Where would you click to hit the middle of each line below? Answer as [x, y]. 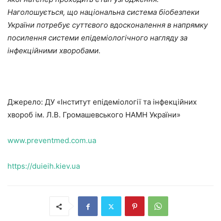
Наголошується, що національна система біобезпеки [103, 12]
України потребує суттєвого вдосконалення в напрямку [108, 25]
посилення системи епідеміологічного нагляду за [97, 38]
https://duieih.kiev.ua [44, 166]
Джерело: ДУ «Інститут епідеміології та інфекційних [102, 102]
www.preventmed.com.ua [52, 141]
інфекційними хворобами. [57, 51]
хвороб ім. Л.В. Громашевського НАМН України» [94, 115]
